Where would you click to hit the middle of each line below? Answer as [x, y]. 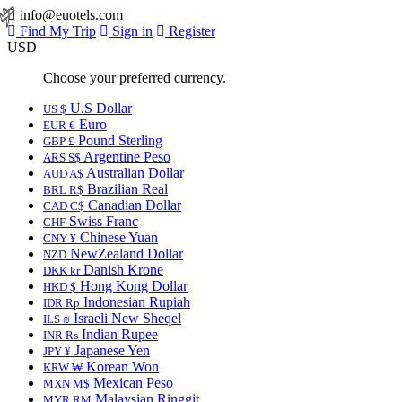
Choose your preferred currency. [135, 78]
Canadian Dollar [133, 205]
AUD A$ [63, 174]
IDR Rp [61, 303]
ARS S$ [62, 157]
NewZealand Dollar [125, 253]
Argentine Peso [126, 157]
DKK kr [61, 271]
